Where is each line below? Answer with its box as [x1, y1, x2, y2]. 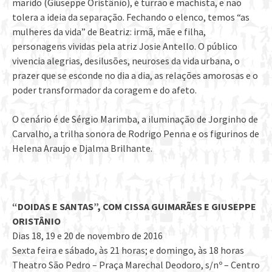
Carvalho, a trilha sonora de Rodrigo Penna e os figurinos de [12, 127, 259, 140]
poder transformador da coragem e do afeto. [12, 84, 197, 97]
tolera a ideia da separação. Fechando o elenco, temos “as [12, 11, 250, 24]
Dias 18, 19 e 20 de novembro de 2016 [12, 229, 163, 242]
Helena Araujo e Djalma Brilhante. [12, 142, 152, 155]
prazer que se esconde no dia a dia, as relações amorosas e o [12, 69, 258, 82]
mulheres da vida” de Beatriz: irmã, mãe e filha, [12, 25, 206, 38]
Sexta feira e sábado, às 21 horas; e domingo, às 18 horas [12, 244, 244, 257]
